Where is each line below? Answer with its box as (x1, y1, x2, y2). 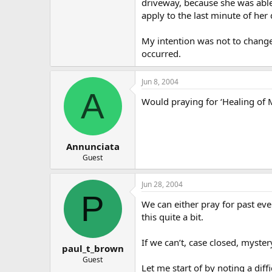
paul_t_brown (61, 242, 124, 254)
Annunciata (66, 140, 120, 152)
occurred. (141, 47, 181, 59)
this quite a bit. (141, 210, 203, 223)
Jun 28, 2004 (141, 178, 183, 189)
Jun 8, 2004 (141, 76, 178, 87)
